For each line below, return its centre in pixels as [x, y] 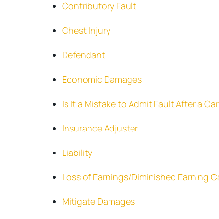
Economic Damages [102, 79]
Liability [77, 153]
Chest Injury [86, 30]
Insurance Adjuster [100, 128]
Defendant [84, 55]
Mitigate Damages [99, 201]
